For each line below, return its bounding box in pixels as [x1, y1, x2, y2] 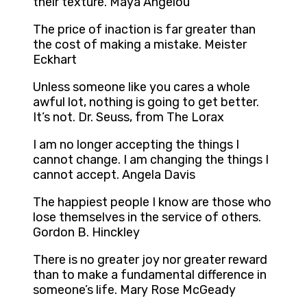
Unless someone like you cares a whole [33, 79, 250, 95]
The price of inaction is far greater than [33, 22, 256, 38]
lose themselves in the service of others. [33, 210, 261, 225]
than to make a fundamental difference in [33, 267, 267, 283]
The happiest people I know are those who [33, 195, 271, 210]
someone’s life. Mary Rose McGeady [33, 282, 236, 298]
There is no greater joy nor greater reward [33, 252, 267, 268]
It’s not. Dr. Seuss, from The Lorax [33, 110, 224, 125]
